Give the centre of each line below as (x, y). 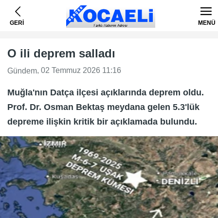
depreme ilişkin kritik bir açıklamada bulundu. (102, 121)
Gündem (22, 71)
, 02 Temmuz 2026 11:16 (79, 70)
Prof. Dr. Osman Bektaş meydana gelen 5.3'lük (103, 107)
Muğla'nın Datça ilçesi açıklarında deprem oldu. (106, 92)
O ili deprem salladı (61, 53)
